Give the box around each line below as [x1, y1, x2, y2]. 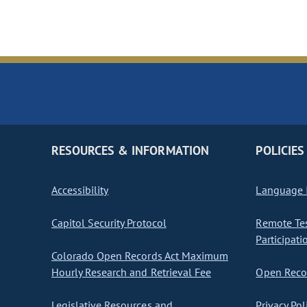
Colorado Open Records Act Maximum [51, 249, 228, 263]
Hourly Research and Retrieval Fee [51, 265, 211, 280]
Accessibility [51, 183, 109, 197]
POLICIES [256, 143, 304, 159]
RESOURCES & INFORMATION [51, 143, 209, 159]
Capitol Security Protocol [51, 216, 167, 230]
